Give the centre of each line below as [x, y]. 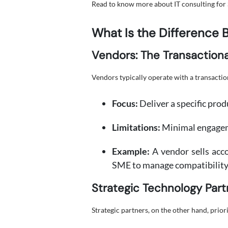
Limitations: [136, 127]
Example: [131, 151]
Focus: [125, 103]
